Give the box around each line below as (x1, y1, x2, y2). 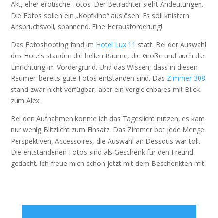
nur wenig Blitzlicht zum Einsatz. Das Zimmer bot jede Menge (11, 125, 205, 134)
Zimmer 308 (167, 73, 206, 83)
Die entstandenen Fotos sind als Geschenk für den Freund (11, 147, 194, 157)
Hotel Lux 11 (96, 40, 136, 49)
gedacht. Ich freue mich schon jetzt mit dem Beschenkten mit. (11, 159, 206, 168)
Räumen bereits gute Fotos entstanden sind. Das (11, 73, 167, 83)
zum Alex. (11, 96, 41, 105)
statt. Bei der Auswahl (136, 40, 207, 49)
